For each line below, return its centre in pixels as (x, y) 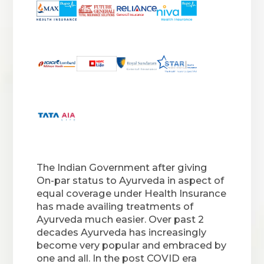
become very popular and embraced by (132, 245)
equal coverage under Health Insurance (132, 193)
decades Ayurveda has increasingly (122, 232)
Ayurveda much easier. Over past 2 (121, 219)
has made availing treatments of (115, 206)
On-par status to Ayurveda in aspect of (131, 180)
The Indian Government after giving (122, 167)
